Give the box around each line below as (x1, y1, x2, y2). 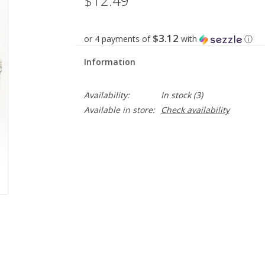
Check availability (160, 104, 230, 115)
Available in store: (83, 104, 155, 115)
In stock (160, 89, 191, 101)
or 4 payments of (83, 33, 153, 44)
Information (83, 56, 135, 67)
